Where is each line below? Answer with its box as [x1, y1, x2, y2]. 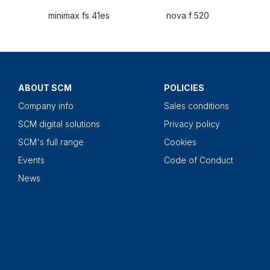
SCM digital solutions [18, 119, 100, 130]
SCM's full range [18, 137, 84, 148]
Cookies [164, 137, 196, 148]
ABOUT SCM [18, 83, 72, 93]
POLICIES [164, 83, 204, 93]
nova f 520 [166, 10, 209, 21]
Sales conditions [164, 101, 229, 111]
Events [18, 155, 45, 166]
